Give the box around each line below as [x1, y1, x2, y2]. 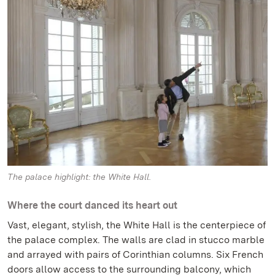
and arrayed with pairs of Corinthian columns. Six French [7, 249, 263, 261]
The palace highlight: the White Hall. [7, 172, 151, 182]
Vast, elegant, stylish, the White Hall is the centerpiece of [7, 219, 266, 231]
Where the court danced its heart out [7, 199, 177, 212]
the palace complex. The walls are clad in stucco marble [7, 234, 265, 246]
